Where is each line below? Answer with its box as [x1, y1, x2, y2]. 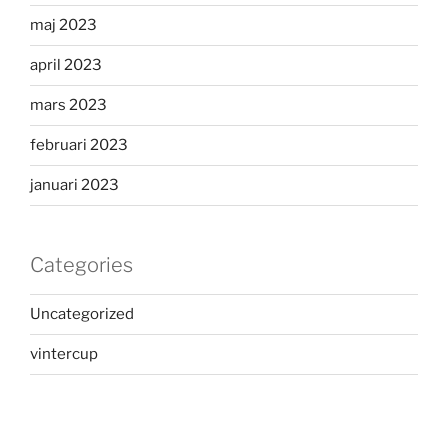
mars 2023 [30, 96, 107, 115]
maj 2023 [30, 16, 97, 35]
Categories [30, 252, 133, 277]
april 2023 [30, 56, 102, 75]
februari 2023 [30, 136, 128, 155]
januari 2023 [30, 176, 119, 195]
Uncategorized [30, 305, 134, 324]
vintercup [30, 345, 98, 364]
